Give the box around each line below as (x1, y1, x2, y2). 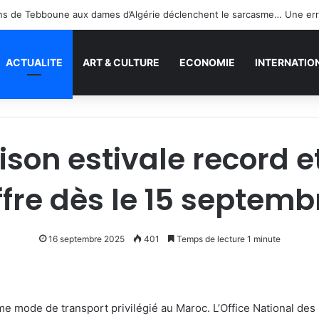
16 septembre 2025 (48, 234, 125, 244)
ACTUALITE (6, 56, 63, 68)
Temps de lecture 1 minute (174, 234, 281, 244)
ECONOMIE (179, 56, 235, 68)
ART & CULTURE (83, 56, 159, 68)
